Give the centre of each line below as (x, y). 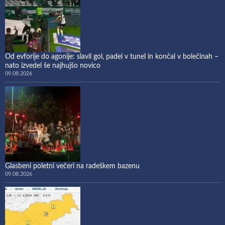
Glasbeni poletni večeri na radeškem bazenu (72, 166)
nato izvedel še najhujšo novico (53, 66)
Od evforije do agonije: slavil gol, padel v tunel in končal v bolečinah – (112, 57)
